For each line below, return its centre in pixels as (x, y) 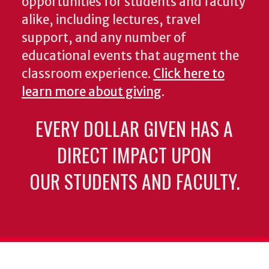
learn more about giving (92, 92)
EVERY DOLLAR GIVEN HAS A (134, 128)
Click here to (189, 74)
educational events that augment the (130, 56)
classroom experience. (87, 74)
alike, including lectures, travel (111, 20)
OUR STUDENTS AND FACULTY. (134, 181)
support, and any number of (104, 38)
